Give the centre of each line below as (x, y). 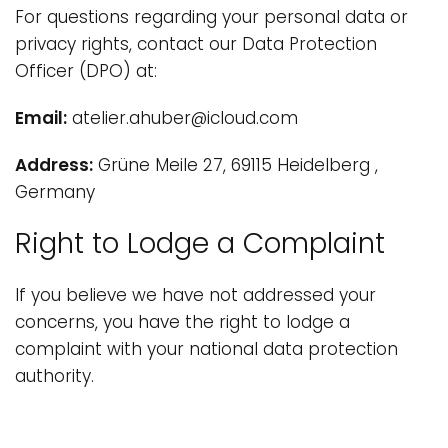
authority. (54, 376)
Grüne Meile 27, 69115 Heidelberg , (236, 165)
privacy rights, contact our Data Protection (196, 44)
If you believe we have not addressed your (196, 295)
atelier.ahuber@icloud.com (183, 118)
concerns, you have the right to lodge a (183, 322)
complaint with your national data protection (207, 349)
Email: (41, 118)
